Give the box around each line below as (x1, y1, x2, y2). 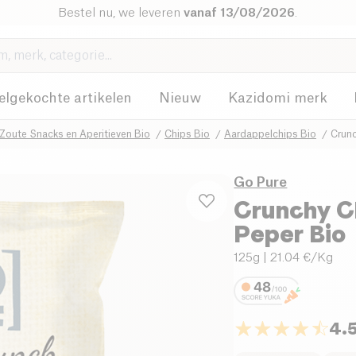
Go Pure (234, 175, 288, 189)
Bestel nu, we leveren (58, 6, 184, 19)
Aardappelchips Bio (224, 129, 316, 139)
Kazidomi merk (227, 91, 327, 105)
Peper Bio (234, 219, 346, 248)
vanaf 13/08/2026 (184, 6, 296, 19)
